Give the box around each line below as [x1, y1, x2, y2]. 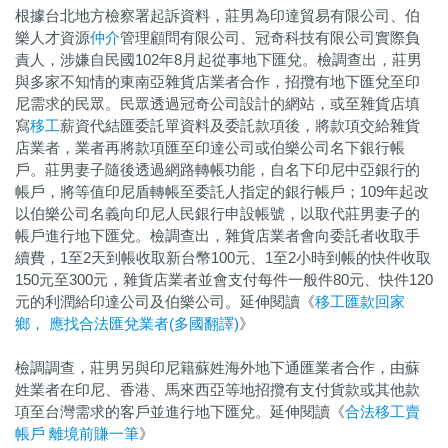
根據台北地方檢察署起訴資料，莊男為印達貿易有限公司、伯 [15, 7, 420, 24]
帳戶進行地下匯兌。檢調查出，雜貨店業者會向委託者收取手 [15, 227, 420, 244]
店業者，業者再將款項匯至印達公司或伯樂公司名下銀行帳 [15, 139, 405, 156]
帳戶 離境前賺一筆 [15, 425, 139, 442]
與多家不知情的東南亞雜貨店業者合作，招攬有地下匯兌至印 [15, 73, 420, 90]
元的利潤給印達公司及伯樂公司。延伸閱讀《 [15, 293, 315, 310]
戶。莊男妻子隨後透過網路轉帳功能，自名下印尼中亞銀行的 [15, 161, 420, 178]
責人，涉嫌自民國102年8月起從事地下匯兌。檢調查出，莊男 [15, 51, 422, 68]
